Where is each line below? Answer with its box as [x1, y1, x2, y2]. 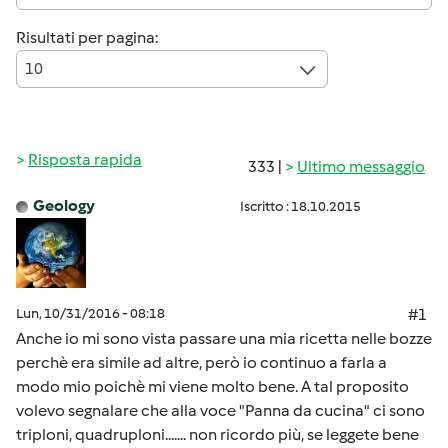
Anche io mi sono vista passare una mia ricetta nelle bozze [16, 329, 432, 348]
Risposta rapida [28, 150, 142, 169]
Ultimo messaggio [297, 157, 425, 176]
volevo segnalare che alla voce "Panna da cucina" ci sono [16, 401, 425, 420]
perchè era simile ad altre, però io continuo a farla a [16, 353, 387, 372]
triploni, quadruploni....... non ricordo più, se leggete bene [16, 425, 419, 444]
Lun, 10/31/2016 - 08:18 [16, 305, 165, 322]
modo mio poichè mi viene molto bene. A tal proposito [16, 377, 409, 396]
